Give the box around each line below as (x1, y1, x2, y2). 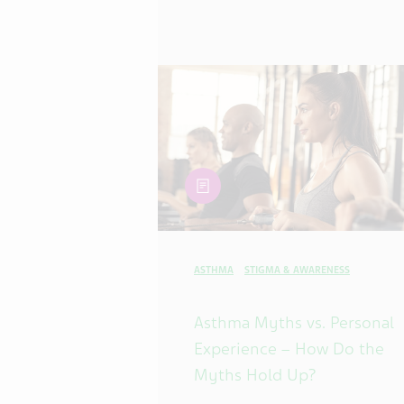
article (184, 170, 223, 188)
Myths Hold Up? (194, 364, 316, 386)
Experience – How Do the (194, 338, 384, 360)
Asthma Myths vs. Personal (194, 312, 394, 334)
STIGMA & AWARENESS (244, 264, 350, 277)
